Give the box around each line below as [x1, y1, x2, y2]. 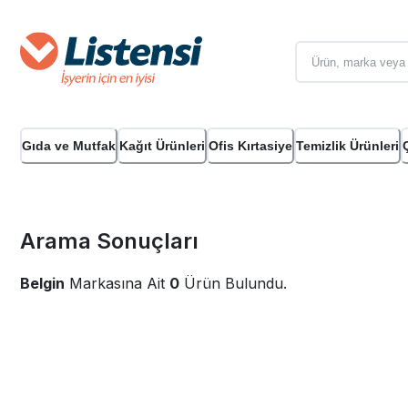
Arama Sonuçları [20, 228, 199, 255]
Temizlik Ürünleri [296, 138, 399, 153]
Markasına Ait [65, 274, 169, 293]
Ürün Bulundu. [179, 274, 287, 293]
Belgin [20, 274, 65, 293]
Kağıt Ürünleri [119, 138, 205, 153]
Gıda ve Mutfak [22, 138, 116, 153]
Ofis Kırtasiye [209, 138, 292, 153]
